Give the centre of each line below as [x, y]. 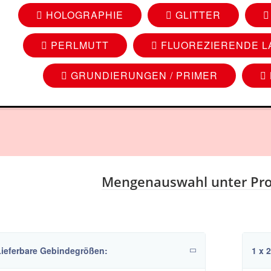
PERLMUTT [79, 45]
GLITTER [196, 15]
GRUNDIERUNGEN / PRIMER [142, 75]
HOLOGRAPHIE [83, 15]
